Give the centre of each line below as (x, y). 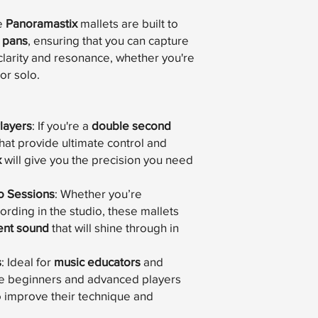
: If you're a (62, 126)
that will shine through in (114, 228)
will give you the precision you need (97, 160)
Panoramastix (42, 23)
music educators (97, 262)
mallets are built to (128, 23)
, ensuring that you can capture (108, 40)
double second (131, 126)
